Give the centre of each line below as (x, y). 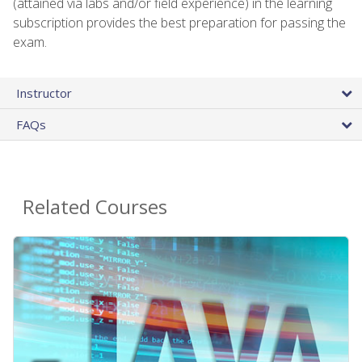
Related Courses (95, 207)
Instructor (44, 93)
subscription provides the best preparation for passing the (179, 23)
